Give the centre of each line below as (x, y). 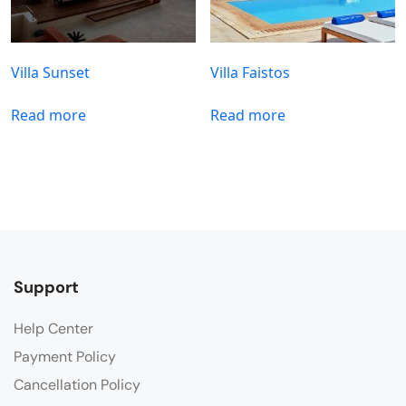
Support (46, 287)
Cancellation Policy (77, 384)
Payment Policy (65, 356)
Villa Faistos (251, 72)
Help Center (53, 328)
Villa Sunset (50, 72)
